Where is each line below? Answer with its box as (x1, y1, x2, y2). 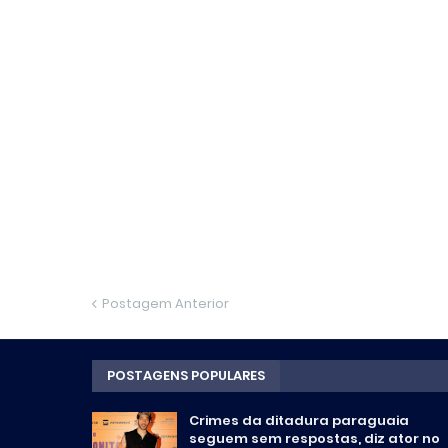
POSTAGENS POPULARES (107, 365, 265, 385)
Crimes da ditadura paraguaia (189, 410, 409, 430)
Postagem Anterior (102, 293, 229, 313)
